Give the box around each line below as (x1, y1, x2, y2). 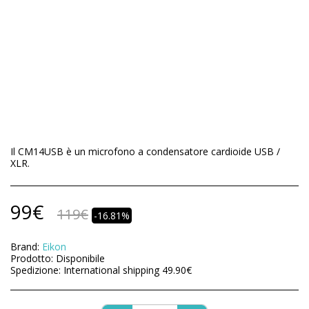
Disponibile (56, 252, 105, 265)
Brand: (10, 240, 39, 253)
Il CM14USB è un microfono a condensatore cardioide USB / (10, 145, 280, 158)
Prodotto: (10, 252, 53, 265)
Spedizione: (10, 263, 63, 277)
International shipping (63, 263, 162, 277)
